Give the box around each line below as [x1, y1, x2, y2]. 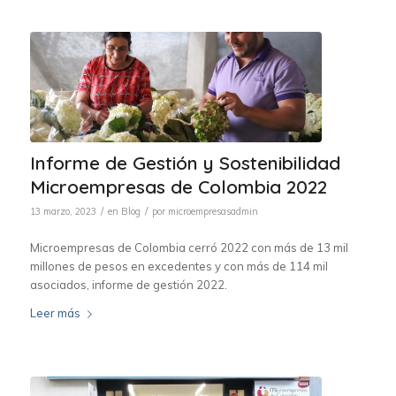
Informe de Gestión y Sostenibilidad [29, 151, 340, 175]
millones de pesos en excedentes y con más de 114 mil [29, 258, 328, 273]
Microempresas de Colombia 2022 [29, 175, 327, 199]
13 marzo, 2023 [29, 205, 96, 218]
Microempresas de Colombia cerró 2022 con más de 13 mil [29, 240, 348, 255]
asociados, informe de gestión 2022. [29, 277, 227, 292]
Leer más [29, 305, 80, 320]
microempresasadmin [167, 205, 258, 218]
